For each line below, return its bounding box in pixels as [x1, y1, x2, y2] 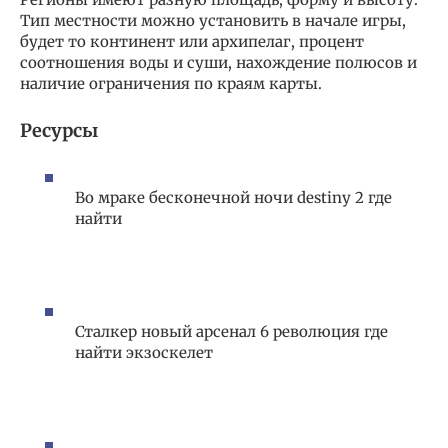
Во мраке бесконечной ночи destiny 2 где [75, 187, 392, 207]
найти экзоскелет [75, 342, 213, 362]
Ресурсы [20, 119, 98, 143]
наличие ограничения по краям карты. [20, 74, 322, 94]
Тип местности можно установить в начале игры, [20, 11, 406, 31]
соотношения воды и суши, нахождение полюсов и [20, 53, 417, 73]
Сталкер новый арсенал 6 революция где [75, 321, 388, 341]
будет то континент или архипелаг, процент [20, 32, 364, 52]
